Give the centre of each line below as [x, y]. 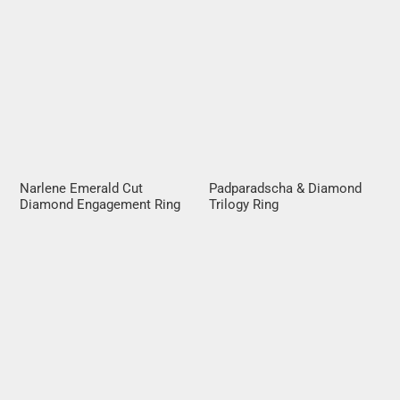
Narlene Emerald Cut [82, 189]
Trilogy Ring [244, 205]
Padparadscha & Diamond [285, 189]
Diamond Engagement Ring [100, 205]
